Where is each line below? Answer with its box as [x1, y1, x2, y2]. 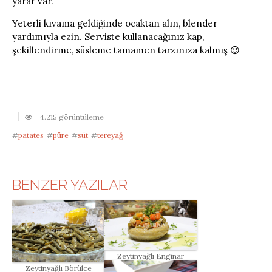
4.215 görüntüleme [38, 112, 104, 121]
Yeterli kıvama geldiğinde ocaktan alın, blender [12, 17, 217, 29]
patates [18, 130, 44, 140]
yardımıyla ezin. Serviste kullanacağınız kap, [12, 30, 204, 42]
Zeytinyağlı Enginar [117, 251, 184, 260]
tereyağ [97, 130, 123, 140]
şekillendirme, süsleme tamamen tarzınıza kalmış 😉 [12, 44, 240, 56]
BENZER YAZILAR [12, 175, 127, 194]
